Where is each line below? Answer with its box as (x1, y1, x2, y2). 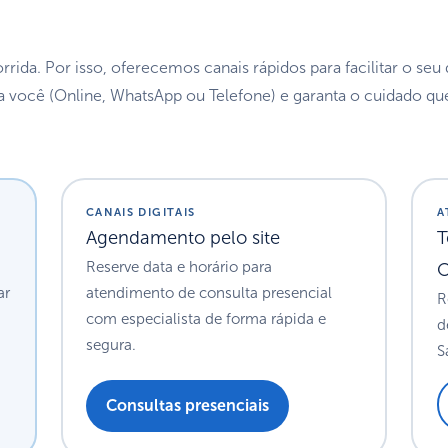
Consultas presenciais (106, 396, 270, 416)
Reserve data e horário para (86, 258, 273, 277)
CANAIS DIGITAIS (86, 205, 196, 220)
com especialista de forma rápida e (86, 310, 327, 329)
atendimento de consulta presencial (86, 284, 333, 303)
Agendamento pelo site (86, 227, 281, 250)
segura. (86, 336, 137, 355)
